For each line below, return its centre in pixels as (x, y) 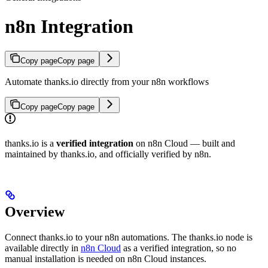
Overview (35, 211)
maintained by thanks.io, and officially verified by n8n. (108, 154)
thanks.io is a (31, 143)
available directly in (43, 248)
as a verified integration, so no (179, 248)
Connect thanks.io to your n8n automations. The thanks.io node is (129, 237)
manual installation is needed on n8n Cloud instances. (106, 258)
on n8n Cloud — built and (184, 143)
